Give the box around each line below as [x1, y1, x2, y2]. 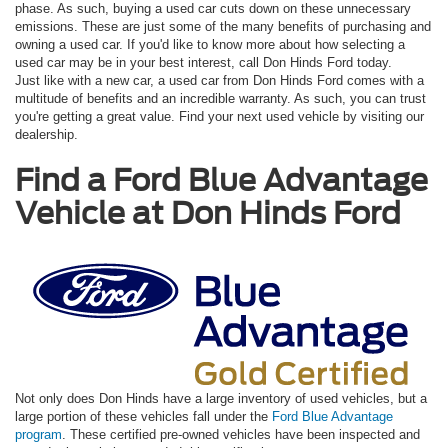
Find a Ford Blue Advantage [15, 162, 428, 199]
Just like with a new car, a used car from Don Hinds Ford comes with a [15, 73, 424, 89]
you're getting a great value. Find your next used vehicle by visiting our [15, 109, 424, 125]
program [15, 427, 62, 443]
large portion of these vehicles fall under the [15, 409, 272, 425]
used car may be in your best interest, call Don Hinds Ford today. [15, 55, 396, 71]
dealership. [15, 127, 82, 143]
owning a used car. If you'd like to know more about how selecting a [15, 37, 405, 53]
